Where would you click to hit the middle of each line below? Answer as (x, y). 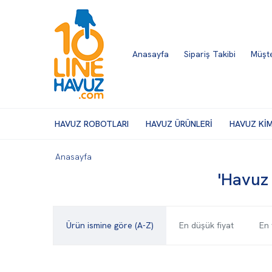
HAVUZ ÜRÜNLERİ (179, 124)
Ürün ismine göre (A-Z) (110, 225)
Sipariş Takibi (210, 54)
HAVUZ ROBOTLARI (92, 124)
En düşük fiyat (206, 225)
